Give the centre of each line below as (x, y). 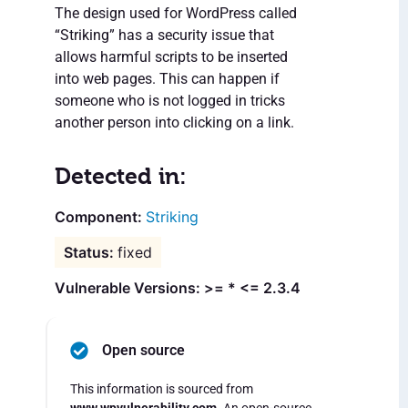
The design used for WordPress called (176, 14)
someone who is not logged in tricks (170, 101)
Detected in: (121, 177)
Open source (143, 351)
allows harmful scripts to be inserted (171, 57)
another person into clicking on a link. (174, 123)
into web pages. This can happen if (167, 79)
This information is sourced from (162, 389)
